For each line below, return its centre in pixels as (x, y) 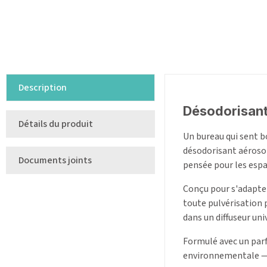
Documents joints (55, 161)
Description (43, 88)
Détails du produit (56, 124)
